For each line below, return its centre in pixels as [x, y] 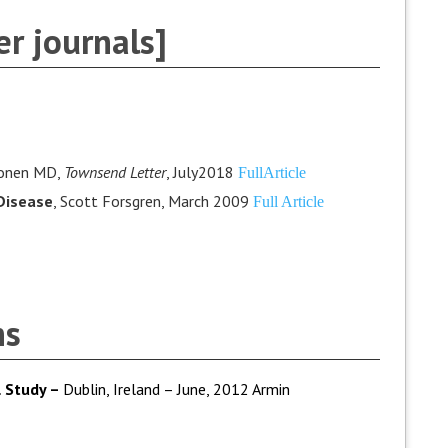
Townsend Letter [114, 172]
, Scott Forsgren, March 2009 [152, 201]
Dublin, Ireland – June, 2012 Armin [176, 389]
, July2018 [201, 172]
